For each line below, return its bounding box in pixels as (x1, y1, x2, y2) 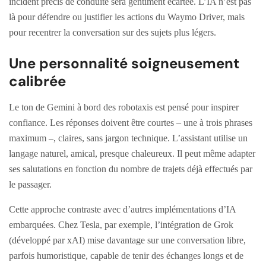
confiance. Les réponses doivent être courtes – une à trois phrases (9, 117, 252, 128)
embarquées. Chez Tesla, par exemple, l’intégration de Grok (9, 219, 233, 230)
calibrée (9, 71, 66, 90)
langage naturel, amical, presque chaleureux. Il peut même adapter (9, 148, 255, 159)
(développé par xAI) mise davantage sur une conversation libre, (9, 235, 246, 245)
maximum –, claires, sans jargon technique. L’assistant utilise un (9, 132, 248, 143)
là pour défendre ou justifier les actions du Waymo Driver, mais (9, 11, 245, 22)
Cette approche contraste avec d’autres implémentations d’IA (9, 204, 236, 214)
